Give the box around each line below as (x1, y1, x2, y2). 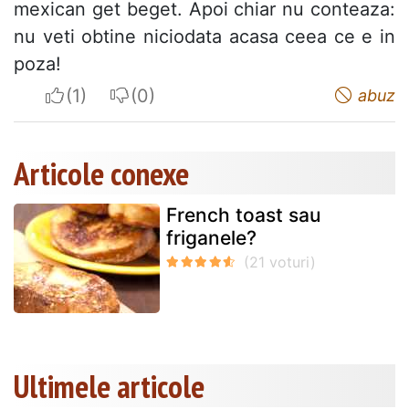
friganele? (166, 226, 257, 250)
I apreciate (65, 84, 155, 107)
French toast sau (166, 204, 320, 227)
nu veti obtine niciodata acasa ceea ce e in (14, 26, 395, 48)
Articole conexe (14, 152, 189, 195)
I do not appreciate (130, 84, 292, 107)
